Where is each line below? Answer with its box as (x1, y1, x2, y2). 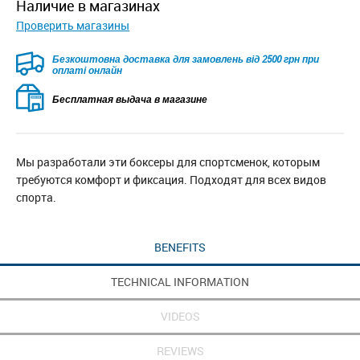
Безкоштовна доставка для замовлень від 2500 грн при (52, 51, 319, 65)
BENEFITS (154, 239, 206, 256)
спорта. (16, 190, 56, 206)
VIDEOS (160, 309, 200, 325)
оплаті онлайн (52, 63, 122, 76)
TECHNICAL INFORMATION (111, 274, 249, 290)
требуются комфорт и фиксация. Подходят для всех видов (16, 172, 326, 188)
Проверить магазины (16, 18, 129, 34)
